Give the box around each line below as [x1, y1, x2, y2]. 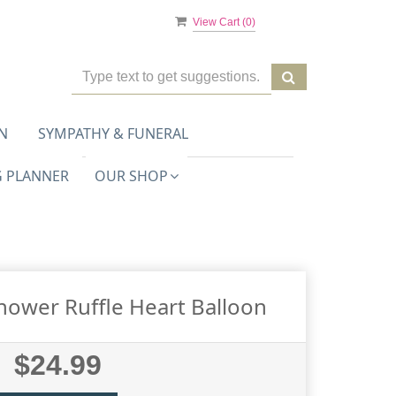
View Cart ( [193, 16, 247, 28]
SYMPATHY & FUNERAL [37, 124, 188, 143]
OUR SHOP [94, 165, 168, 186]
